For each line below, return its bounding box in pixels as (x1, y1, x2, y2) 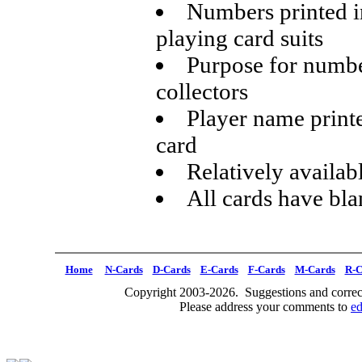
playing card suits (155, 25, 323, 51)
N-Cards (104, 263, 143, 276)
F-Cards (247, 263, 285, 276)
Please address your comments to (179, 300, 351, 314)
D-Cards (152, 263, 191, 276)
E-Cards (200, 263, 238, 276)
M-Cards (294, 263, 335, 276)
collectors (155, 78, 248, 104)
